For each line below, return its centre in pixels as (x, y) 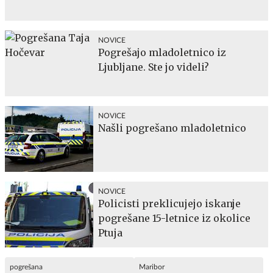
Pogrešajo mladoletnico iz (162, 52)
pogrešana (26, 267)
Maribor (152, 267)
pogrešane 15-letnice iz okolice (174, 218)
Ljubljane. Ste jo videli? (154, 67)
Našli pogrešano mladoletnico (172, 128)
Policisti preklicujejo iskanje (169, 203)
